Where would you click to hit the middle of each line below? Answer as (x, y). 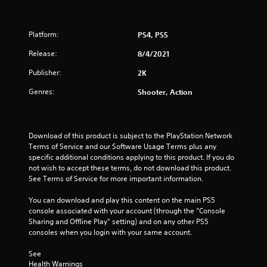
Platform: (44, 34)
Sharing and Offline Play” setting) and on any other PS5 (119, 221)
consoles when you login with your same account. (110, 232)
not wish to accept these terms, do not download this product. (130, 168)
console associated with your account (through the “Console (127, 211)
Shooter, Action (165, 92)
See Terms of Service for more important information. (116, 178)
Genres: (42, 91)
